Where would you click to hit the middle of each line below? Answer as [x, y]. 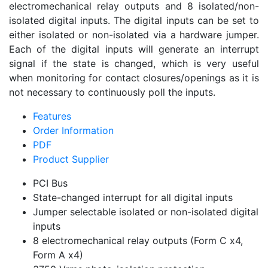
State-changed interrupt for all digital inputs [133, 197]
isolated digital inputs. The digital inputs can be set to [134, 20]
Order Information [73, 130]
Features [52, 116]
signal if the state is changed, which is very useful [134, 63]
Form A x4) [58, 255]
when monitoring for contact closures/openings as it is [134, 78]
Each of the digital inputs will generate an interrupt [134, 49]
